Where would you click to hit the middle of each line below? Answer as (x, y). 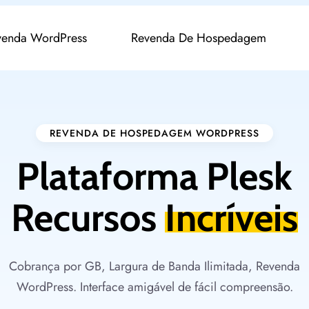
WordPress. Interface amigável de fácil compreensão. (154, 287)
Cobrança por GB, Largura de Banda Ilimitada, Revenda (154, 266)
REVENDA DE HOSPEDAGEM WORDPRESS (154, 133)
